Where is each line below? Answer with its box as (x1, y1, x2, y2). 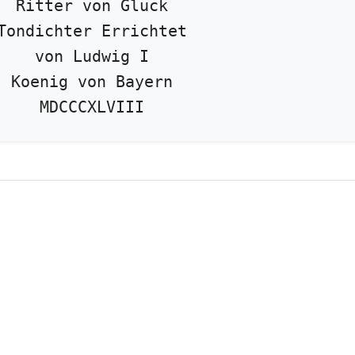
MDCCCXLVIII (39, 97, 144, 116)
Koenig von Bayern (10, 71, 173, 91)
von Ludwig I (34, 46, 149, 66)
